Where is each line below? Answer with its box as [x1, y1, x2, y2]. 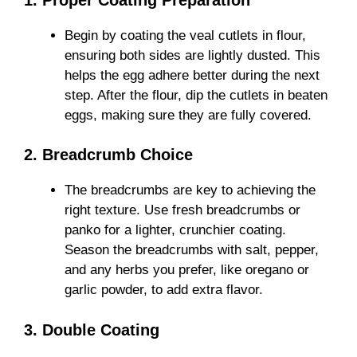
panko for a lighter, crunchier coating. [65, 222, 286, 238]
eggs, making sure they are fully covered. [65, 107, 312, 123]
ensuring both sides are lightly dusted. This [65, 47, 320, 63]
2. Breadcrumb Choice [24, 146, 193, 164]
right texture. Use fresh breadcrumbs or [65, 202, 300, 218]
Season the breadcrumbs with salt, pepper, [65, 242, 319, 258]
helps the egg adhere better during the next [65, 67, 320, 83]
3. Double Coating [24, 320, 159, 339]
